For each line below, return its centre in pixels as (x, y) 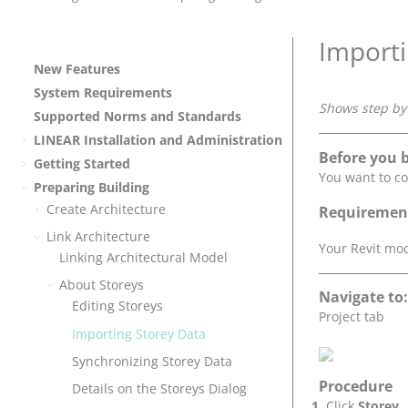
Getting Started (82, 164)
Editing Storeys (117, 306)
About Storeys (102, 285)
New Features (77, 69)
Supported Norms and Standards (138, 117)
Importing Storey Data (139, 333)
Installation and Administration (181, 140)
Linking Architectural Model (143, 257)
